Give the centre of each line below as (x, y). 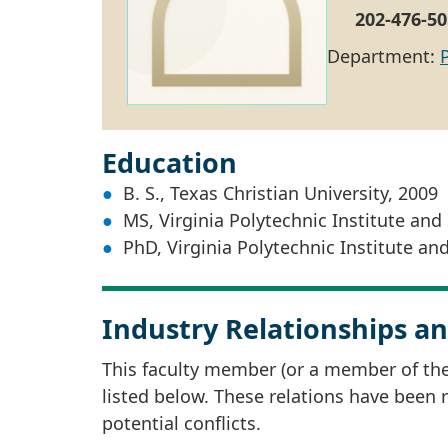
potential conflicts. (181, 422)
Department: (383, 55)
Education (169, 162)
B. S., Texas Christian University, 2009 (280, 192)
